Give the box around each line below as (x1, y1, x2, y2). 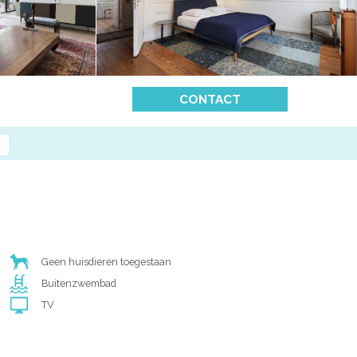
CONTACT (179, 92, 241, 108)
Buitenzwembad (41, 277, 117, 290)
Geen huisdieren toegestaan (41, 256, 172, 269)
